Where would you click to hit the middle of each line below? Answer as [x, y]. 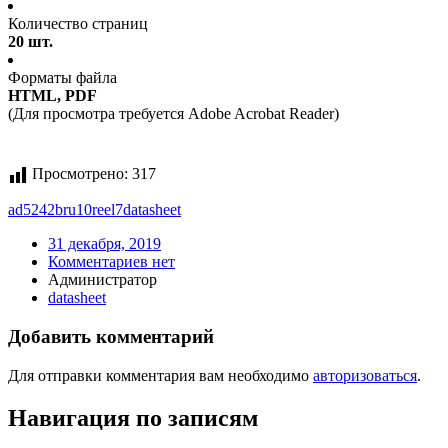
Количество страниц [78, 24]
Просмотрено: [80, 174]
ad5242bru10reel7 [65, 210]
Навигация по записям [133, 417]
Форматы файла [62, 78]
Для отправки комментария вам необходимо [160, 375]
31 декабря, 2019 [104, 244]
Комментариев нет [111, 262]
